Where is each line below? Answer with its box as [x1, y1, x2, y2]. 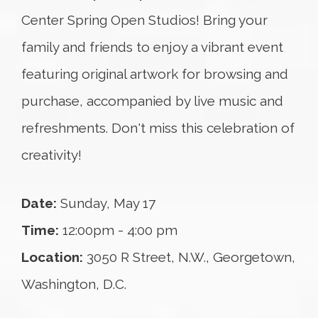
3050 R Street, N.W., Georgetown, [83, 249, 295, 265]
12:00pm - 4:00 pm [59, 222, 177, 238]
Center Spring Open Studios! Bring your [21, 12, 268, 28]
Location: [21, 249, 83, 265]
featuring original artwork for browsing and [21, 66, 288, 82]
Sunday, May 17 [57, 195, 155, 211]
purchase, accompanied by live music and [21, 93, 283, 109]
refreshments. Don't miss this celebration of [21, 120, 295, 136]
